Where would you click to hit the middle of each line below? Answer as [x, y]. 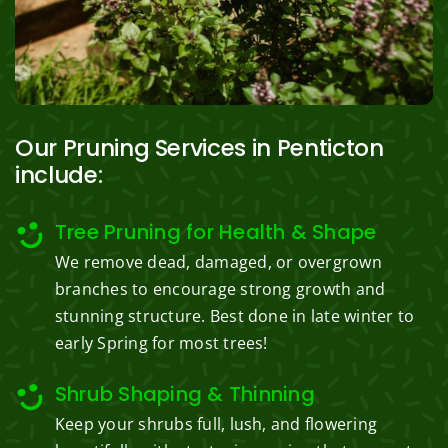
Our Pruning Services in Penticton [199, 148]
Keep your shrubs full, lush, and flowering [216, 424]
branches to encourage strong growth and [220, 289]
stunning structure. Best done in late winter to [234, 316]
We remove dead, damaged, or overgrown [218, 262]
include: [58, 175]
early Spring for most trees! [161, 343]
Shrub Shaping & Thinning [184, 394]
